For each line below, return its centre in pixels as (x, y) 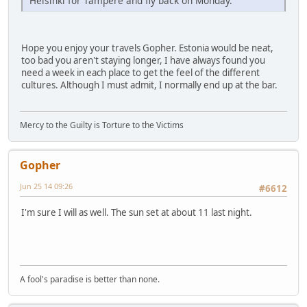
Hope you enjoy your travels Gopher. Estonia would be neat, (147, 48)
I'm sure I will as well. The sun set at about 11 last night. (137, 212)
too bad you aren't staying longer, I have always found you (143, 60)
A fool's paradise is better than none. (90, 280)
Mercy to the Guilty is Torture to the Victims (102, 125)
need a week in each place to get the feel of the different (140, 72)
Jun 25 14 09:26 (46, 186)
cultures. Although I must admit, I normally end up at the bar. (149, 85)
